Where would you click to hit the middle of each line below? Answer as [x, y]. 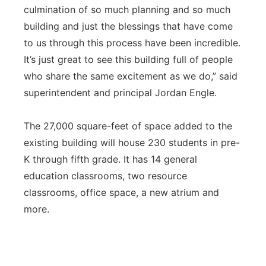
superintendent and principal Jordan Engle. [120, 93]
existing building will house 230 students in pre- [132, 142]
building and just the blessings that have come [128, 26]
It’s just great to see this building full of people [128, 59]
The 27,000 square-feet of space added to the [128, 126]
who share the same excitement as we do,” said [131, 76]
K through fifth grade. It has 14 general [110, 159]
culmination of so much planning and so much [127, 9]
